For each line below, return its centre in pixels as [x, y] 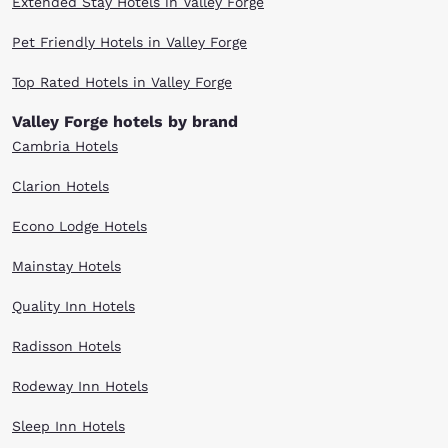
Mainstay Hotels [66, 266]
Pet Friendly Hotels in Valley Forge [129, 42]
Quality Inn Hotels [73, 306]
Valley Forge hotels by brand [125, 121]
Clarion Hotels [60, 186]
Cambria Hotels [65, 146]
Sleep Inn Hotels [68, 426]
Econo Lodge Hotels [79, 226]
